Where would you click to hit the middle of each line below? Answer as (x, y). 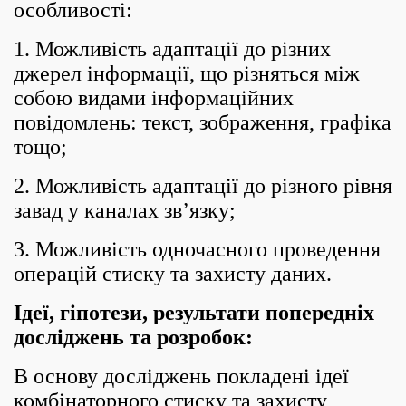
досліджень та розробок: (133, 337)
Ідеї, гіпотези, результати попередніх (194, 313)
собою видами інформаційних (154, 98)
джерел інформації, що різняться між (187, 73)
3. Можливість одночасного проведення (197, 249)
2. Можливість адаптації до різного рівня (203, 186)
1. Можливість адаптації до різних (172, 49)
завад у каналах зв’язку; (125, 210)
